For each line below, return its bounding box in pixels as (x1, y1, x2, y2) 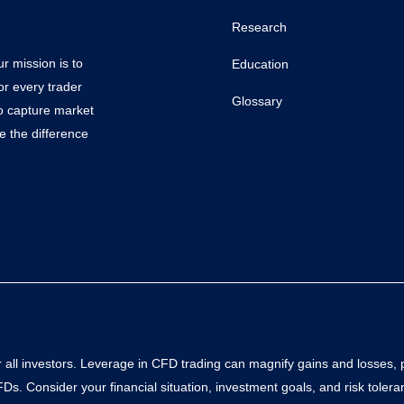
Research (231, 20, 287, 34)
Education (231, 57, 289, 71)
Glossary (231, 94, 282, 108)
